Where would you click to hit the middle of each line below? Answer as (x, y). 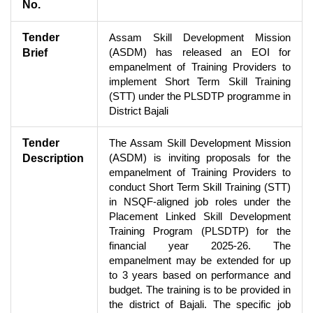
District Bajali (139, 110)
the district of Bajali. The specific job (200, 304)
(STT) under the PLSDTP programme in (200, 96)
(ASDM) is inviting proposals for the (200, 157)
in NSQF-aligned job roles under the (200, 201)
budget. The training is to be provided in (200, 289)
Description (53, 158)
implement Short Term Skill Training (200, 81)
